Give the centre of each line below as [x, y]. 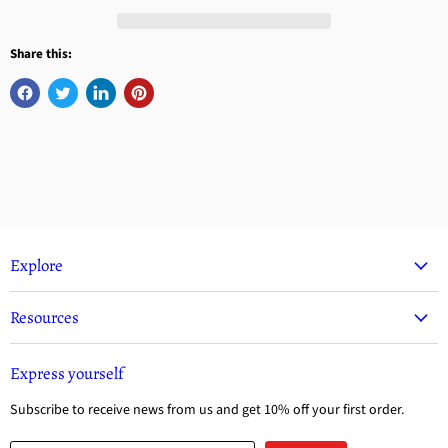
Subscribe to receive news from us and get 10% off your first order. [207, 410]
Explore [36, 266]
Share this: [41, 54]
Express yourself [67, 374]
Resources [44, 318]
